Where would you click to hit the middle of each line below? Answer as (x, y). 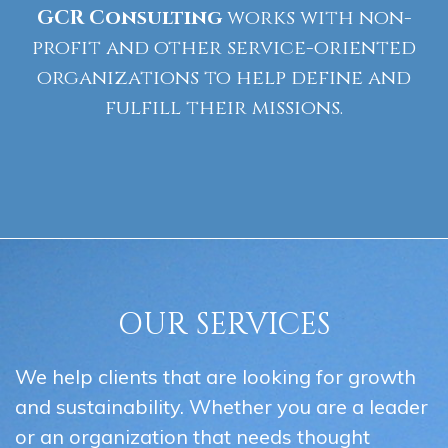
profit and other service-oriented (224, 47)
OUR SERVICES (224, 325)
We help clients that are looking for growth (215, 376)
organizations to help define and (224, 77)
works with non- (316, 17)
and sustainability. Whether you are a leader (221, 406)
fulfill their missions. (224, 107)
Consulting (155, 17)
